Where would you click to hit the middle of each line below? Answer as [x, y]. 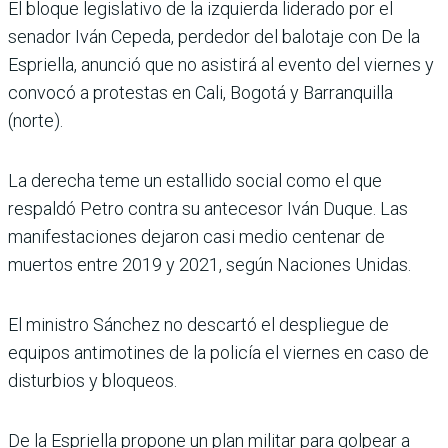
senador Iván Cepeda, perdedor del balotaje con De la [214, 37]
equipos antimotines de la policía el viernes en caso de [218, 353]
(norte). [35, 121]
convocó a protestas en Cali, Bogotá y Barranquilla [200, 93]
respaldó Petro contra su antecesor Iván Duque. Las [208, 209]
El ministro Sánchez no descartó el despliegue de [198, 325]
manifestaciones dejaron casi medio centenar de [196, 237]
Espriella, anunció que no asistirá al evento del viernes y [221, 65]
